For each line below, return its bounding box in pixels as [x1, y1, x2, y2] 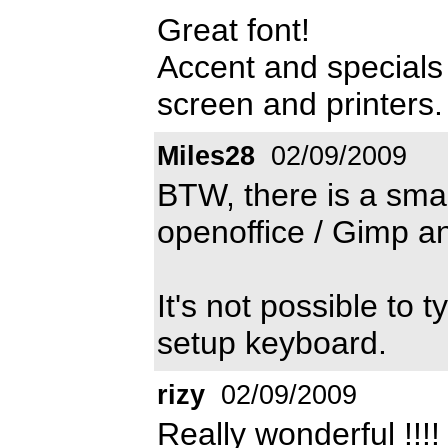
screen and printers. [157, 85, 443, 122]
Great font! [157, 11, 310, 48]
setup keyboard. [157, 324, 387, 361]
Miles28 [157, 140, 255, 171]
